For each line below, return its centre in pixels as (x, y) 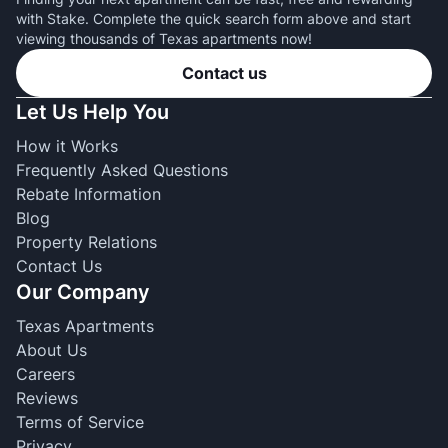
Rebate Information (88, 193)
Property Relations (86, 241)
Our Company (83, 291)
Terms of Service (80, 421)
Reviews (47, 397)
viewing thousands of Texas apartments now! (164, 38)
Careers (45, 373)
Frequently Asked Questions (122, 169)
